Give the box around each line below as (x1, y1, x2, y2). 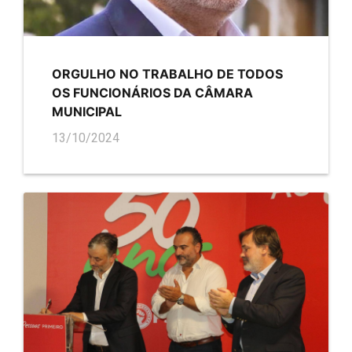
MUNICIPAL (52, 103, 122, 119)
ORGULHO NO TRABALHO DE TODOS (52, 65, 283, 82)
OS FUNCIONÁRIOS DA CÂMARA (52, 84, 253, 101)
